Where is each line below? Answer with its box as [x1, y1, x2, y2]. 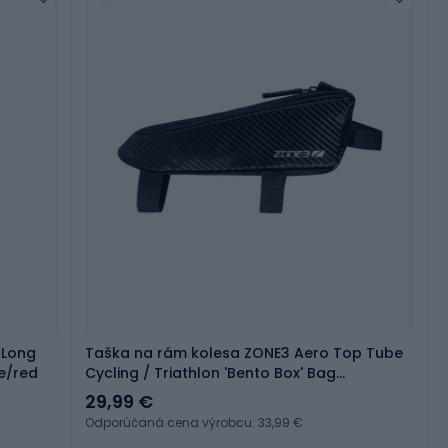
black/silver [85, 383, 171, 404]
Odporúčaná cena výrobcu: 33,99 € [85, 414, 303, 432]
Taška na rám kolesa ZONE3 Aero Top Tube [85, 343, 403, 364]
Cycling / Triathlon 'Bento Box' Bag [85, 363, 336, 384]
